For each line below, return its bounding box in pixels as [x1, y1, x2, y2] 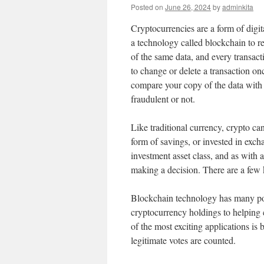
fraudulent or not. [131, 93, 195, 105]
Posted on [131, 2, 163, 12]
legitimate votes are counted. [131, 234, 236, 246]
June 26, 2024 [165, 2, 211, 12]
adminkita [222, 2, 253, 12]
